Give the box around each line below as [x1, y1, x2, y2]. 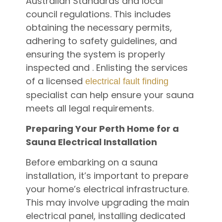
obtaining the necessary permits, [25, 21, 172, 34]
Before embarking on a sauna [25, 156, 158, 169]
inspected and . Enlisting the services [25, 61, 188, 74]
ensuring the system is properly [25, 48, 165, 60]
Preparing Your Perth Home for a [25, 122, 179, 135]
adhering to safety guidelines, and [25, 34, 177, 47]
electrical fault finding [85, 76, 168, 86]
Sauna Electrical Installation [25, 135, 157, 148]
